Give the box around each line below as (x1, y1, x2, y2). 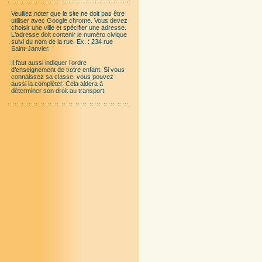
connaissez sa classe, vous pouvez (11, 73, 113, 80)
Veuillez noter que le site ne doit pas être (11, 10, 125, 17)
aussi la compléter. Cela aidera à (11, 80, 103, 87)
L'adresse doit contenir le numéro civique (11, 31, 127, 38)
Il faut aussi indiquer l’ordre (11, 59, 87, 66)
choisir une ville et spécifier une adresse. (11, 24, 126, 31)
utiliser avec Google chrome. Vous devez (11, 17, 127, 24)
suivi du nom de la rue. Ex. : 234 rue (11, 38, 113, 45)
